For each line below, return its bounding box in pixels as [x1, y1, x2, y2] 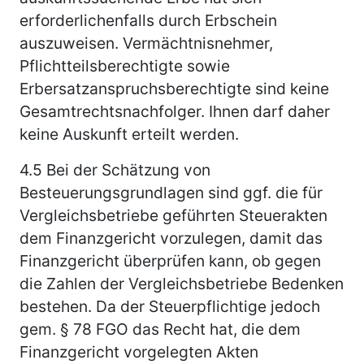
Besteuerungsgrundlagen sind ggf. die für [19, 182, 323, 202]
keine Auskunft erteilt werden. [19, 123, 239, 144]
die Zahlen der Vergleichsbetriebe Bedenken [19, 273, 344, 293]
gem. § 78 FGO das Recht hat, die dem [19, 318, 301, 339]
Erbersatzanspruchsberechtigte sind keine [19, 78, 329, 98]
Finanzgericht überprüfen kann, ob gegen [19, 250, 321, 271]
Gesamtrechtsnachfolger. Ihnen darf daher [19, 101, 330, 121]
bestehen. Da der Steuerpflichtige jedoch [19, 296, 320, 316]
